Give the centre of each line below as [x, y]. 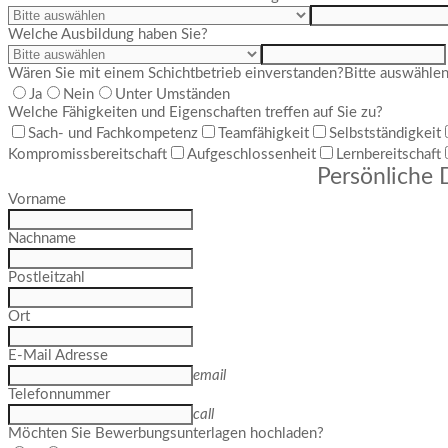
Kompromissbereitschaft [87, 154]
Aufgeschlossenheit [251, 154]
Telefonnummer [59, 394]
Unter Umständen [172, 94]
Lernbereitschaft [388, 154]
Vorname [37, 199]
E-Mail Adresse [58, 355]
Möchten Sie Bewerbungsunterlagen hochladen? [166, 433]
